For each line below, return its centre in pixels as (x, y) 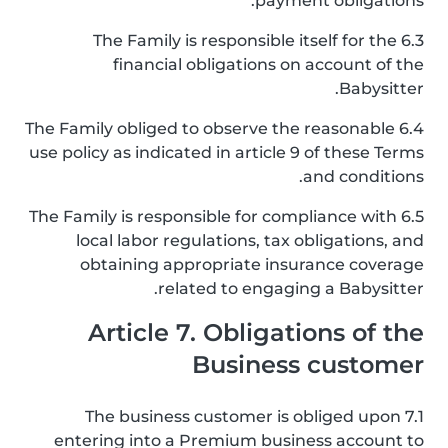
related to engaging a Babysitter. (291, 288)
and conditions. (363, 176)
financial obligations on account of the (268, 64)
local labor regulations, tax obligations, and (250, 240)
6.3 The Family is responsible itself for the (245, 40)
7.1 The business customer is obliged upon (243, 416)
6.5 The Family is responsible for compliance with (213, 216)
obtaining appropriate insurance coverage (252, 264)
